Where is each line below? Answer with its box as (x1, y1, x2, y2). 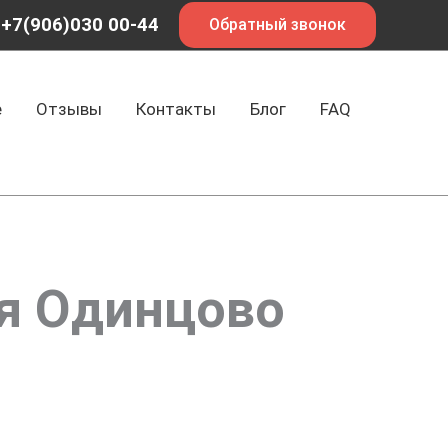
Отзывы (36, 99, 102, 119)
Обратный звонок (209, 15, 346, 34)
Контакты (136, 99, 216, 119)
